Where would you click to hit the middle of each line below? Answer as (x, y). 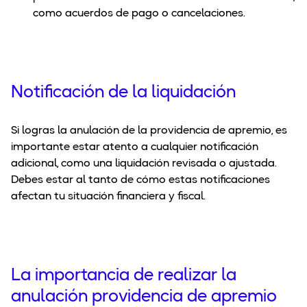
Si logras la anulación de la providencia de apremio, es (149, 131)
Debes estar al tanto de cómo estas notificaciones (140, 181)
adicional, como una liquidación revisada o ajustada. (144, 164)
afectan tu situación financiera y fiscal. (108, 197)
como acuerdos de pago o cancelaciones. (139, 14)
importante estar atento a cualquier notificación (135, 148)
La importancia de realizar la (124, 276)
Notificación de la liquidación (123, 93)
